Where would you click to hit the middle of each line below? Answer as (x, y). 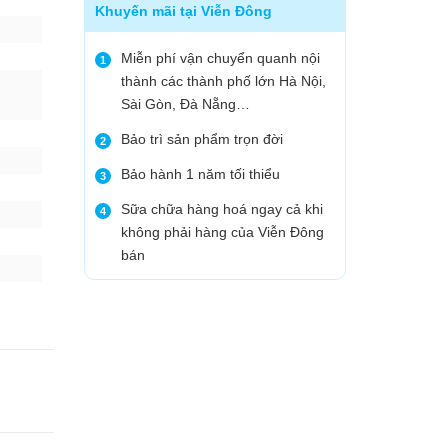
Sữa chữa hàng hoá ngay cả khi (221, 209)
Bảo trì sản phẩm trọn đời (201, 139)
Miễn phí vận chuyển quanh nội (220, 58)
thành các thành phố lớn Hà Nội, (223, 81)
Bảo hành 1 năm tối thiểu (200, 174)
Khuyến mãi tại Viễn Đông (183, 10)
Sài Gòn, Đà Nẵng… (185, 104)
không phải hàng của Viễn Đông (222, 232)
